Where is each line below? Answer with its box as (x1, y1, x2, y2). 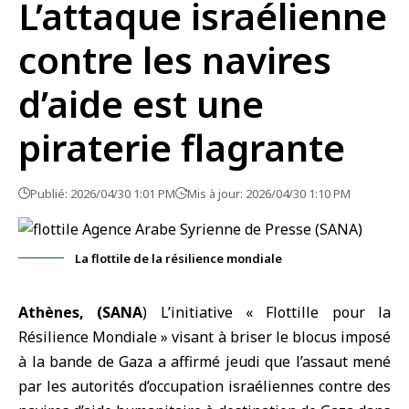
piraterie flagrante (18, 122, 345, 173)
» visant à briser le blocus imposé (157, 327, 391, 347)
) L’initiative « (142, 302, 267, 322)
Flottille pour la (266, 302, 392, 322)
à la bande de (18, 351, 119, 372)
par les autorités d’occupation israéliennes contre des (18, 376, 391, 396)
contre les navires (18, 35, 331, 85)
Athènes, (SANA (18, 302, 143, 322)
